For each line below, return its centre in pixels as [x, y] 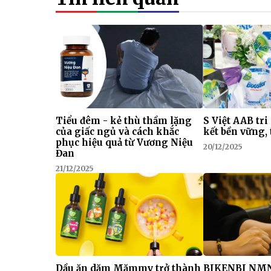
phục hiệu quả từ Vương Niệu [124, 142]
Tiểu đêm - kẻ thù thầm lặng [124, 120]
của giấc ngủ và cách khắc [117, 131]
